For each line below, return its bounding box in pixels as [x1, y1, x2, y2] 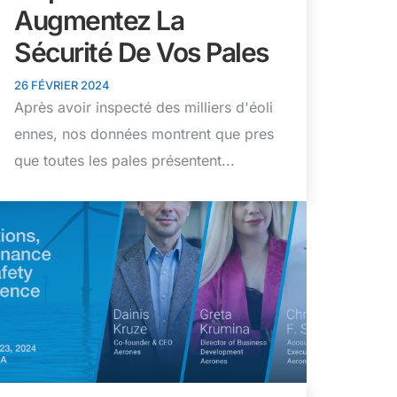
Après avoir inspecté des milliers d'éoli [14, 98, 273, 117]
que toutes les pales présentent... [14, 152, 235, 170]
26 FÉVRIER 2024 [14, 78, 110, 93]
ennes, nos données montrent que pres [14, 125, 274, 144]
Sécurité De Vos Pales [14, 36, 269, 69]
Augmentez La [14, 4, 183, 37]
